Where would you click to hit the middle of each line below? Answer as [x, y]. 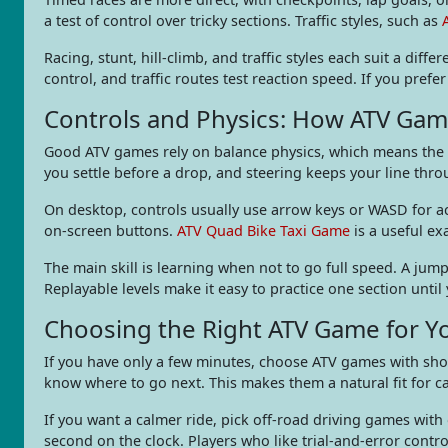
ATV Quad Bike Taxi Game [263, 230]
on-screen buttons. [110, 230]
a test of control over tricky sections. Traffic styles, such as [243, 20]
